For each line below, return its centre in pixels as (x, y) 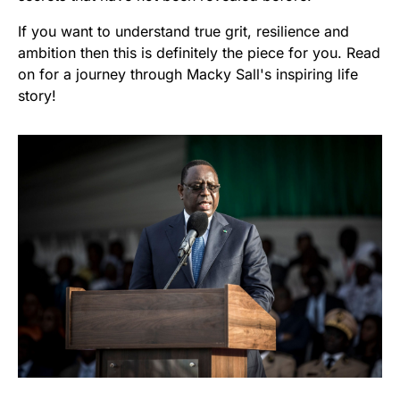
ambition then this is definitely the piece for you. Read (199, 52)
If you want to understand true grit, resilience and (183, 31)
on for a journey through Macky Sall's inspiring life (188, 74)
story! (37, 95)
